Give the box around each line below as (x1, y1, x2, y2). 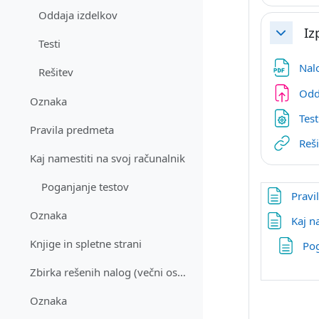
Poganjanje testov (41, 179, 130, 194)
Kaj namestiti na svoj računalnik (30, 151, 186, 166)
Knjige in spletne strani (30, 236, 142, 251)
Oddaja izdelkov (38, 8, 118, 23)
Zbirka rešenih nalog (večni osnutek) (177, 265, 187, 280)
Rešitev (38, 65, 74, 80)
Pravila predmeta (30, 122, 115, 137)
